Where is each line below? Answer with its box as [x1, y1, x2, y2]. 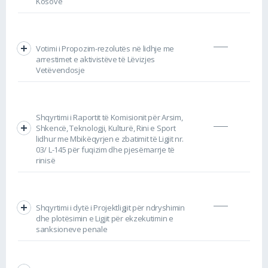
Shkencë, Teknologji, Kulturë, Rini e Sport [36, 122, 176, 133]
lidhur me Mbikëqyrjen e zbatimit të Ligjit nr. [36, 133, 184, 144]
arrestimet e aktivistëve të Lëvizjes [36, 53, 156, 65]
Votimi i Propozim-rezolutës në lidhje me [36, 42, 174, 54]
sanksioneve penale [36, 223, 108, 234]
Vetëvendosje [36, 64, 85, 75]
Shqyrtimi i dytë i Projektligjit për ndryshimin [36, 202, 185, 213]
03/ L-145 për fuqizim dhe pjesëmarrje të [36, 144, 175, 155]
